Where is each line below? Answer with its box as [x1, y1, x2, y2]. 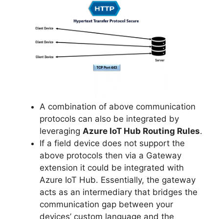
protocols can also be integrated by [40, 113, 179, 124]
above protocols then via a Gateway [40, 150, 181, 160]
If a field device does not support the [40, 138, 185, 148]
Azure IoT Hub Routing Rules [83, 126, 200, 136]
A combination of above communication [40, 101, 196, 111]
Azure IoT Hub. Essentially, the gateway [40, 175, 196, 185]
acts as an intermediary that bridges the [40, 187, 197, 197]
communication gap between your [40, 199, 173, 209]
